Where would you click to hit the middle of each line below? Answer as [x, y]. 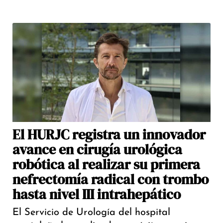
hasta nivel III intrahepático [97, 194]
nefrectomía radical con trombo [111, 179]
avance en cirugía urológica [97, 150]
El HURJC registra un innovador [109, 135]
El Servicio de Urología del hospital [91, 213]
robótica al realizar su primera [106, 165]
